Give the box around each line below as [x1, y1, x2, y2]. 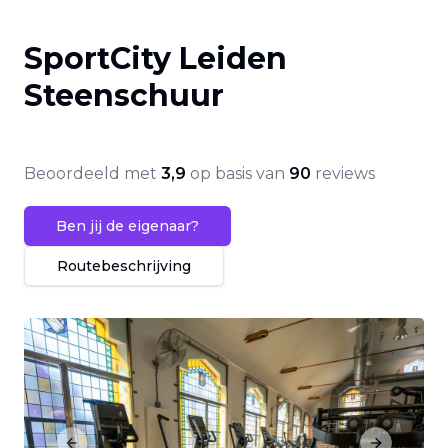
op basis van [186, 164, 289, 183]
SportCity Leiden [24, 40, 287, 77]
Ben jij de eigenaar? [56, 217, 199, 235]
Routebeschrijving [57, 257, 191, 275]
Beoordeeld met [24, 164, 161, 183]
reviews [311, 164, 375, 183]
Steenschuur [24, 77, 224, 114]
